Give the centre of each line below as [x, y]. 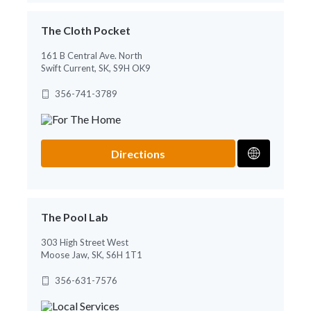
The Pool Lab [75, 217]
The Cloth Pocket [86, 30]
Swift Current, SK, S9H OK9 [96, 68]
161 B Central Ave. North [92, 55]
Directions [138, 153]
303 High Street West [85, 242]
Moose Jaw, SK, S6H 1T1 [92, 254]
